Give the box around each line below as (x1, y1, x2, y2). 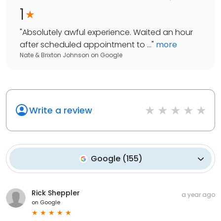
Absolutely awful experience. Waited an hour (22, 27, 193, 38)
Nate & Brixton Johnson (20, 51, 89, 60)
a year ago (182, 190, 215, 199)
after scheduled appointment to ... (20, 39, 151, 51)
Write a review (29, 104, 92, 117)
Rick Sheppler (32, 188, 80, 198)
